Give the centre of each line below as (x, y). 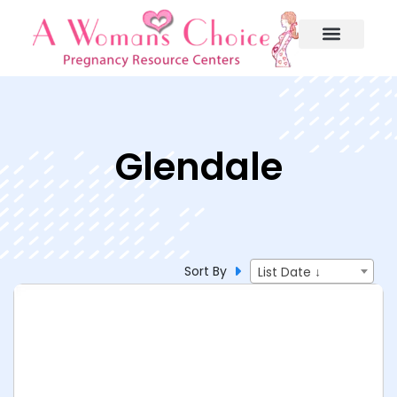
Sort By (207, 271)
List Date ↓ (289, 272)
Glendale (198, 167)
